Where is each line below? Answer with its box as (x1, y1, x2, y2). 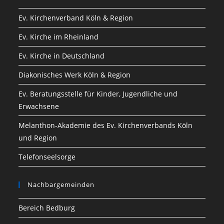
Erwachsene (18, 101, 59, 111)
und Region (18, 133, 57, 142)
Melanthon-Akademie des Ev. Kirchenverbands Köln (18, 120, 193, 130)
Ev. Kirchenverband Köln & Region (18, 13, 133, 22)
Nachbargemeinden (27, 180, 95, 189)
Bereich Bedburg (18, 203, 75, 212)
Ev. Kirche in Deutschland (18, 51, 105, 60)
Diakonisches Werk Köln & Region (18, 70, 131, 79)
